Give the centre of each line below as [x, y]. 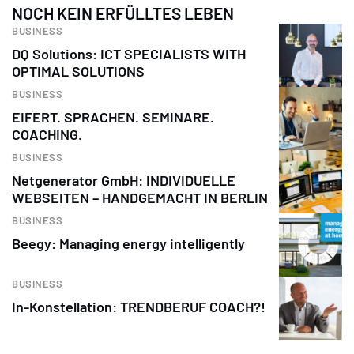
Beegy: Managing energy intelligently [128, 243]
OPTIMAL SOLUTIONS [78, 71]
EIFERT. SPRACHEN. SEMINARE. [113, 117]
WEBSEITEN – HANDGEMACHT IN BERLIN [140, 197]
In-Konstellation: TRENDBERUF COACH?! [139, 306]
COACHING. [47, 134]
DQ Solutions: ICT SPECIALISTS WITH [129, 53]
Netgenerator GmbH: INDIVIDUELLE [124, 180]
